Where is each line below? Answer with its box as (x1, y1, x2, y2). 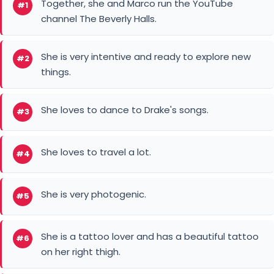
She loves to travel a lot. (41, 145, 151, 158)
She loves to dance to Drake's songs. (41, 103, 209, 116)
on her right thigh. (41, 245, 120, 258)
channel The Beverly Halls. (41, 12, 157, 25)
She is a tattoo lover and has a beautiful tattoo (41, 229, 259, 243)
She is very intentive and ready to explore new (41, 50, 251, 63)
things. (41, 65, 71, 78)
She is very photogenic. (41, 187, 146, 201)
